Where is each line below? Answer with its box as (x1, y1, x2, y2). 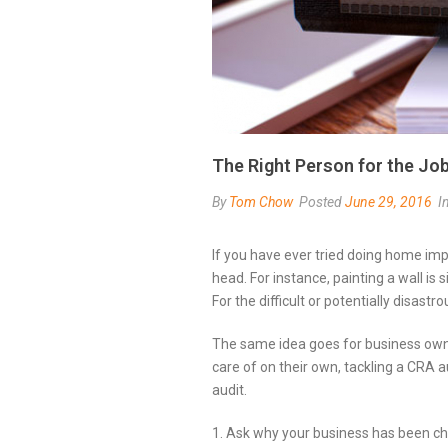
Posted (296, 194, 345, 210)
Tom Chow (229, 194, 293, 210)
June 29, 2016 (345, 194, 432, 210)
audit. (212, 382, 247, 398)
